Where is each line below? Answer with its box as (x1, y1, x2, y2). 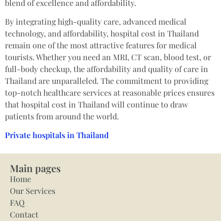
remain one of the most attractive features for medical (5, 40, 197, 51)
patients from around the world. (5, 111, 119, 122)
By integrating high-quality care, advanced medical (5, 16, 186, 27)
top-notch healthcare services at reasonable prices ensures (5, 87, 215, 98)
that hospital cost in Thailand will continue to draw (5, 99, 188, 110)
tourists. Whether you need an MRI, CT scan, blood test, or (5, 52, 211, 63)
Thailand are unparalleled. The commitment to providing (5, 75, 208, 86)
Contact (10, 209, 38, 220)
